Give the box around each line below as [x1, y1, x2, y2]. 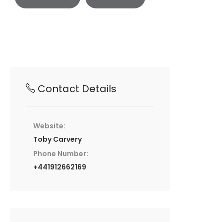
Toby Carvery [33, 134, 82, 145]
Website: [33, 121, 65, 131]
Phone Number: [33, 149, 88, 159]
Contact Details [38, 82, 116, 96]
